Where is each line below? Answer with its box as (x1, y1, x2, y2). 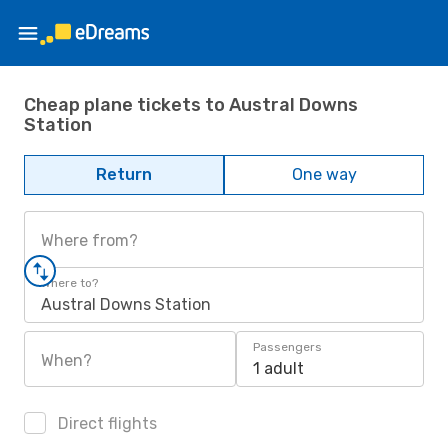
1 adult (253, 359, 304, 378)
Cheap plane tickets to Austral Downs (24, 93, 358, 116)
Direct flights (54, 414, 157, 433)
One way (291, 165, 357, 184)
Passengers (253, 340, 322, 354)
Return (96, 165, 152, 184)
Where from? (41, 231, 138, 250)
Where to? (41, 276, 98, 290)
